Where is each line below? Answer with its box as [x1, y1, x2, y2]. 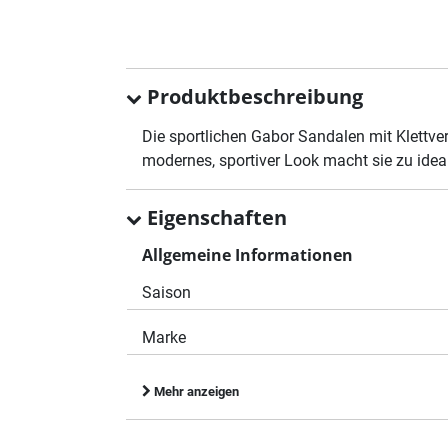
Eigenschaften [142, 203, 287, 231]
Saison [142, 282, 191, 302]
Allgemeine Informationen [142, 243, 353, 266]
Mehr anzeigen [151, 383, 239, 399]
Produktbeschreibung [142, 82, 363, 110]
